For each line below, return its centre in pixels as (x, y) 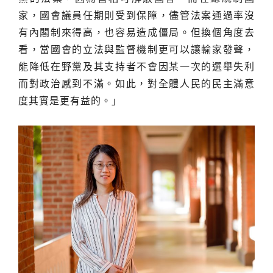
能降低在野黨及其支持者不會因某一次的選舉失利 (136, 67)
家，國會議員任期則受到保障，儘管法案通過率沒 (136, 16)
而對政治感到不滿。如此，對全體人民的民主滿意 (136, 84)
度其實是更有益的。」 (70, 101)
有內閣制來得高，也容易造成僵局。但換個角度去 (136, 33)
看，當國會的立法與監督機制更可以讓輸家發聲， (136, 50)
